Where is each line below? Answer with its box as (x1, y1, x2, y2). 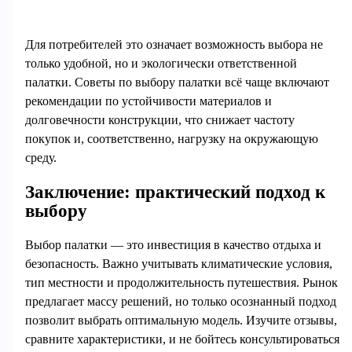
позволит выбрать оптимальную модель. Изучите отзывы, (24, 313, 337, 327)
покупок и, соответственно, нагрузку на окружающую (24, 132, 318, 146)
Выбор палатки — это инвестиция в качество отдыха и (24, 237, 321, 251)
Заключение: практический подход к (24, 181, 325, 203)
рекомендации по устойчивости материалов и (24, 94, 272, 108)
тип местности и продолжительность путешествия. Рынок (24, 275, 338, 289)
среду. (24, 151, 57, 165)
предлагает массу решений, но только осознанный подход (24, 294, 336, 308)
